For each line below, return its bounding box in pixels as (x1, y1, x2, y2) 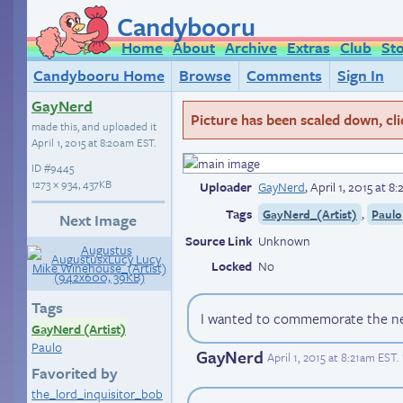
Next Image (59, 209, 137, 231)
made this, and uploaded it (31, 118, 157, 134)
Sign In (337, 64, 384, 86)
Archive (225, 36, 277, 58)
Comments (246, 64, 322, 86)
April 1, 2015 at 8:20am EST (31, 134, 154, 150)
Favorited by (31, 362, 118, 384)
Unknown (258, 230, 310, 250)
